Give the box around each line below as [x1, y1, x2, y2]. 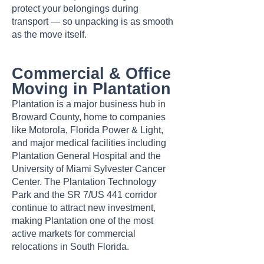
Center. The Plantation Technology [12, 177, 156, 187]
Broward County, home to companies [12, 112, 166, 122]
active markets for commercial [12, 229, 136, 239]
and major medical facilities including [12, 138, 166, 148]
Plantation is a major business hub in [12, 99, 166, 109]
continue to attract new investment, [12, 203, 156, 213]
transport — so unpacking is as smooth [12, 16, 173, 27]
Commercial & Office [12, 65, 171, 82]
